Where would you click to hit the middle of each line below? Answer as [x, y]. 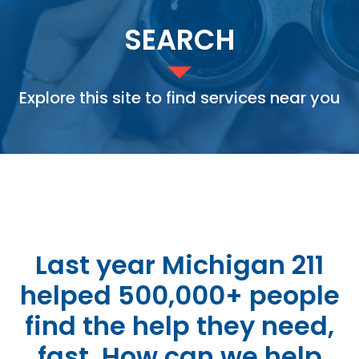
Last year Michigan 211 [179, 264]
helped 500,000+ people [179, 295]
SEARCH [179, 39]
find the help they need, [179, 325]
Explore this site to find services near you [179, 97]
